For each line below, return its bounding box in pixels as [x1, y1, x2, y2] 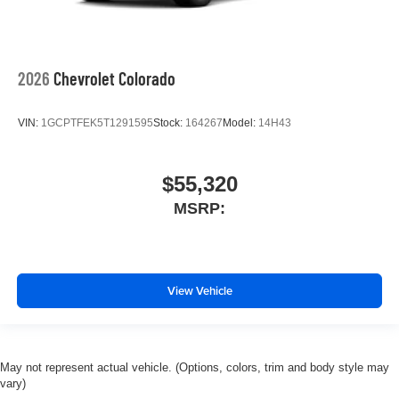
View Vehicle [167, 281, 232, 299]
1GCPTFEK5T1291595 [41, 116, 153, 129]
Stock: [153, 116, 185, 129]
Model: [223, 116, 258, 129]
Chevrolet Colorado [53, 68, 175, 90]
